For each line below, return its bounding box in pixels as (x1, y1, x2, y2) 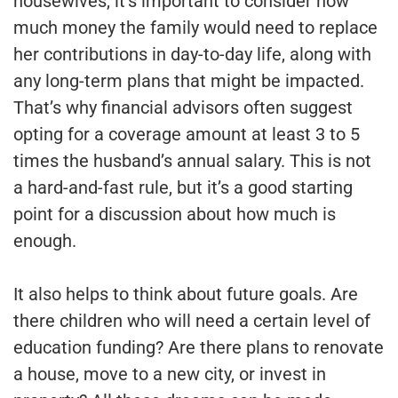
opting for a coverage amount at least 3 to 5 (13, 123, 360, 145)
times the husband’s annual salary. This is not (13, 149, 371, 171)
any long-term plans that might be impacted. (13, 69, 364, 92)
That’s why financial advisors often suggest (13, 96, 353, 118)
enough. (13, 229, 76, 251)
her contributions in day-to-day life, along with (13, 43, 371, 65)
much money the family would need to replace (13, 16, 378, 38)
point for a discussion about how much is (13, 203, 336, 225)
